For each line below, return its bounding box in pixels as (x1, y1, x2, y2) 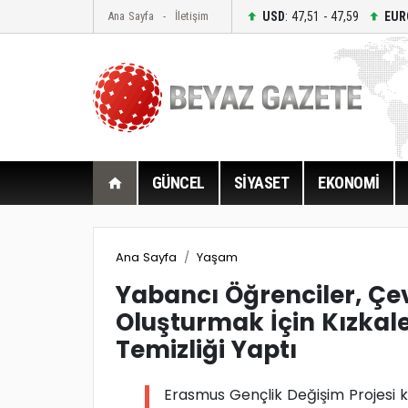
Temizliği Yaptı (116, 333, 297, 367)
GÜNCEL (151, 173, 205, 192)
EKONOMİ (318, 173, 380, 192)
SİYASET (233, 173, 289, 192)
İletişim (175, 9, 209, 23)
